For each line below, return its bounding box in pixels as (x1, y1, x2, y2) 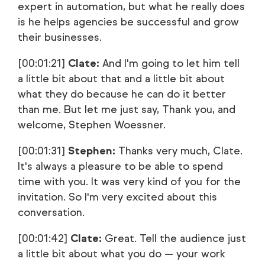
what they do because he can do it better (18, 88, 226, 101)
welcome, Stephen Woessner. (18, 118, 166, 131)
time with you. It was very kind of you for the (18, 175, 241, 188)
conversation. (18, 206, 85, 219)
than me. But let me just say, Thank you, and (18, 103, 235, 116)
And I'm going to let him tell (99, 57, 240, 70)
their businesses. (18, 31, 102, 44)
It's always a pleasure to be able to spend (18, 160, 223, 173)
